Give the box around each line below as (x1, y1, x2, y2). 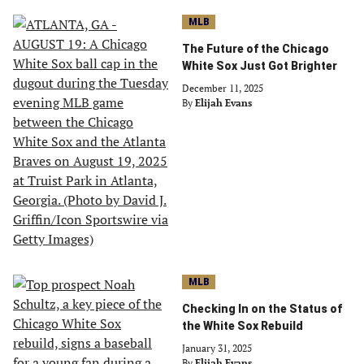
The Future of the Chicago (182, 41, 329, 55)
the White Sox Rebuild (182, 318, 303, 332)
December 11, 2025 (182, 81, 263, 94)
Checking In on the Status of (182, 301, 342, 315)
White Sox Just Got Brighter (182, 58, 337, 72)
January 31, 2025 (182, 341, 252, 354)
